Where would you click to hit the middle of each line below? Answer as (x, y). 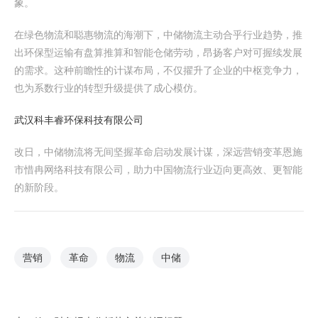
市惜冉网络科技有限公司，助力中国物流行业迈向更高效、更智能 (158, 170)
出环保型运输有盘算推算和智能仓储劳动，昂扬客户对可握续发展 (158, 53)
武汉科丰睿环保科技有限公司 (79, 120)
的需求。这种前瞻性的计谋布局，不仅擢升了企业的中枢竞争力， (158, 70)
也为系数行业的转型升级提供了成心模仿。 (109, 88)
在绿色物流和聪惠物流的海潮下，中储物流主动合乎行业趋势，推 (158, 35)
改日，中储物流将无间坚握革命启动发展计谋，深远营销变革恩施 (158, 152)
